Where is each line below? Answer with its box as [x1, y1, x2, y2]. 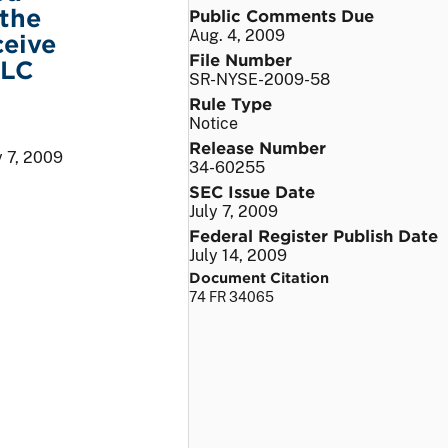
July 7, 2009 [189, 201, 278, 221]
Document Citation [189, 268, 329, 286]
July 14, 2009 [189, 245, 287, 265]
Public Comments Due [189, 4, 374, 25]
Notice [189, 113, 238, 133]
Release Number [189, 136, 326, 157]
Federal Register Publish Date [189, 224, 438, 245]
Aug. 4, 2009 [189, 25, 285, 45]
